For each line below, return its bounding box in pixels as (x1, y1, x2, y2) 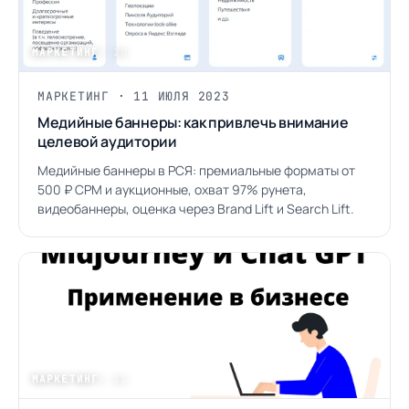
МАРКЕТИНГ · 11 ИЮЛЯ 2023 (37, 89, 230, 104)
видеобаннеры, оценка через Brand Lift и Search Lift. (37, 200, 354, 217)
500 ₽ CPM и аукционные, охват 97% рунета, (37, 181, 307, 198)
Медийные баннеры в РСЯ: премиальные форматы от (37, 162, 355, 179)
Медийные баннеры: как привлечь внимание (37, 112, 349, 132)
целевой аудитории (37, 131, 177, 152)
